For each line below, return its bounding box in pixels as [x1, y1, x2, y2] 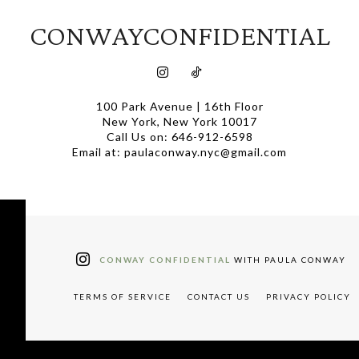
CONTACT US [188, 291, 250, 301]
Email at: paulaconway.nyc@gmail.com [72, 144, 287, 159]
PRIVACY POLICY [266, 291, 351, 301]
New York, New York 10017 [102, 114, 257, 128]
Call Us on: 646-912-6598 [106, 129, 253, 143]
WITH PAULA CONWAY [231, 254, 346, 264]
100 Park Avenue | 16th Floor [95, 99, 264, 113]
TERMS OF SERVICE [74, 291, 171, 301]
